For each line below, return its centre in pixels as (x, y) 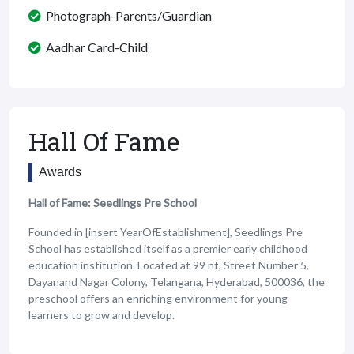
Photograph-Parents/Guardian (126, 15)
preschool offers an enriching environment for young (158, 298)
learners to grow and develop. (102, 314)
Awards (60, 171)
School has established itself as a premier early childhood (168, 248)
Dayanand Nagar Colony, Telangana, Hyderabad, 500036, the (177, 281)
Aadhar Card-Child (94, 47)
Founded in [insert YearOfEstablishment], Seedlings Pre (166, 232)
